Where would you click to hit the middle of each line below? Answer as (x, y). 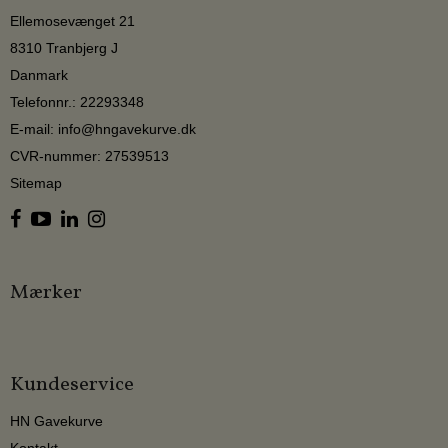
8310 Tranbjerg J (64, 48)
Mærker (46, 293)
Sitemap (36, 183)
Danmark (39, 75)
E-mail (30, 129)
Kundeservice (72, 384)
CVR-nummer (53, 156)
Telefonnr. (41, 102)
